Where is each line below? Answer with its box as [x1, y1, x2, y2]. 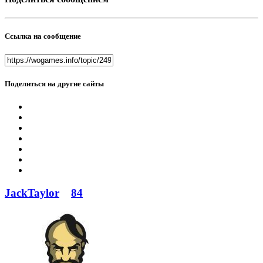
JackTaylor [5, 186, 59, 199]
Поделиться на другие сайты [5, 79, 104, 89]
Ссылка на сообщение [5, 31, 81, 41]
